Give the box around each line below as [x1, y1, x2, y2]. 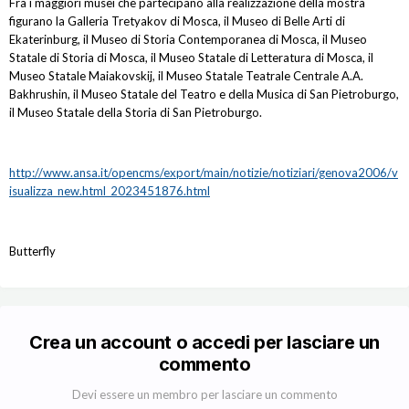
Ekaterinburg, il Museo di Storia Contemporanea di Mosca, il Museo [9, 32, 367, 47]
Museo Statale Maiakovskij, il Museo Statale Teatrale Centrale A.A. [9, 68, 363, 84]
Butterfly [9, 244, 56, 259]
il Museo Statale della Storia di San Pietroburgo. [9, 105, 262, 121]
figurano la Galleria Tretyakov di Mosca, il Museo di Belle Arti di [9, 14, 345, 29]
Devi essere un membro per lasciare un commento [71, 387, 338, 403]
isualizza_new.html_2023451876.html [9, 184, 210, 199]
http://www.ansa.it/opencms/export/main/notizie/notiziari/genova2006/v [9, 165, 398, 181]
